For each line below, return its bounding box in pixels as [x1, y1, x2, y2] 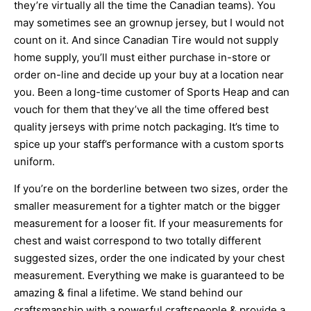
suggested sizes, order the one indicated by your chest [14, 251, 285, 265]
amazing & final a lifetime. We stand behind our [14, 286, 243, 300]
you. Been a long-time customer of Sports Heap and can [14, 85, 289, 99]
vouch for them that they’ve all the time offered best [14, 102, 269, 116]
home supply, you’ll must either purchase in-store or [14, 50, 271, 64]
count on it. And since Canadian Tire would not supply [14, 33, 278, 47]
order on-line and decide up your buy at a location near [14, 67, 284, 81]
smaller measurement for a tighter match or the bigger [14, 199, 280, 213]
